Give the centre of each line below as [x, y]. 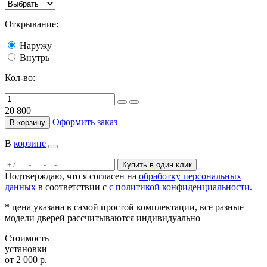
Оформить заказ [85, 122]
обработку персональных [190, 176]
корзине [30, 143]
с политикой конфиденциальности [179, 187]
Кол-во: [20, 77]
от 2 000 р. [26, 259]
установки [26, 249]
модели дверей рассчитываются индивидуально [103, 218]
